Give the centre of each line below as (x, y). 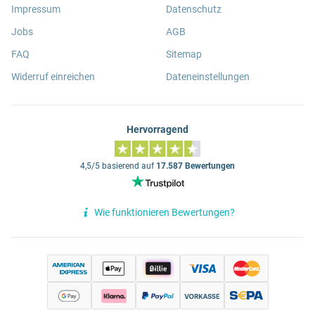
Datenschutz (194, 9)
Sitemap (184, 54)
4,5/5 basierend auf (118, 166)
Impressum (36, 9)
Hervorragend (157, 130)
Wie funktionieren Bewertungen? (165, 212)
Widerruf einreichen (53, 77)
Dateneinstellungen (208, 77)
